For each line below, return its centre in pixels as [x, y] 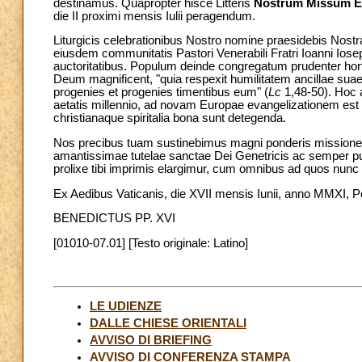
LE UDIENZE [126, 306]
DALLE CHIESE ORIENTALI [168, 323]
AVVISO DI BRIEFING [151, 340]
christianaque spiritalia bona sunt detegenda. [170, 118]
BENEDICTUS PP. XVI [114, 219]
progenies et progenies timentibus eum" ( [161, 93]
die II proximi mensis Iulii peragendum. [154, 16]
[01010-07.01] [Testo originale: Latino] [151, 243]
